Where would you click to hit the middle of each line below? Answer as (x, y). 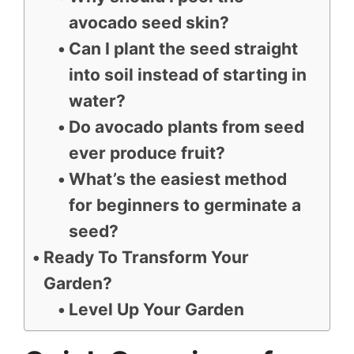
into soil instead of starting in (187, 75)
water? (97, 101)
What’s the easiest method (177, 179)
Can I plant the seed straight (183, 49)
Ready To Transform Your (147, 257)
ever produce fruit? (147, 153)
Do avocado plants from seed (186, 127)
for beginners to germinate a (185, 205)
